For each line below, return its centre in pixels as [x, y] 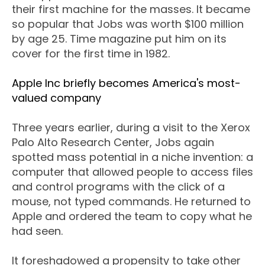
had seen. [37, 231]
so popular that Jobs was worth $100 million [128, 24]
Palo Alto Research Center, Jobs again [113, 143]
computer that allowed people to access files [132, 172]
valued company [56, 98]
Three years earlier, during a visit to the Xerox [131, 128]
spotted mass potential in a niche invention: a [132, 157]
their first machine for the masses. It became [131, 9]
